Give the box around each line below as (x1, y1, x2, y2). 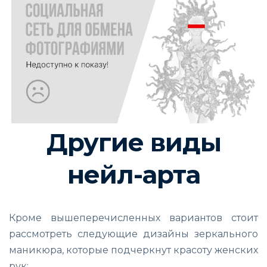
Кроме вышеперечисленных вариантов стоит (9, 212, 258, 223)
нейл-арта (67, 159, 200, 190)
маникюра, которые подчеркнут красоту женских (9, 244, 258, 256)
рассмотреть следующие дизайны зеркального (9, 228, 258, 240)
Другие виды (46, 126, 221, 158)
